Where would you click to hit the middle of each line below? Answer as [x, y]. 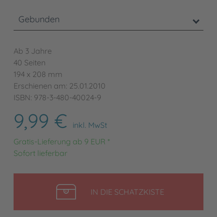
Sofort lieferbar [40, 153]
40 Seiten [30, 63]
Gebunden [39, 19]
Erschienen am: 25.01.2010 [60, 86]
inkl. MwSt [90, 125]
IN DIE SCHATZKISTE [127, 192]
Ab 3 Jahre [33, 51]
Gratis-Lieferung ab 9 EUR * [62, 142]
